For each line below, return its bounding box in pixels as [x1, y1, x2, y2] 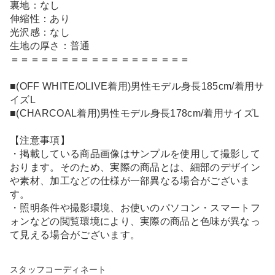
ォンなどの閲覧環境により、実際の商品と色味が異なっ [10, 216, 261, 227]
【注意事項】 [10, 135, 70, 146]
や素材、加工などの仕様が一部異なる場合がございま [10, 176, 250, 187]
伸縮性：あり [10, 14, 70, 25]
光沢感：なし [10, 27, 70, 38]
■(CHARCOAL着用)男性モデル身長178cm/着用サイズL [10, 108, 260, 119]
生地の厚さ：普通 [10, 41, 90, 52]
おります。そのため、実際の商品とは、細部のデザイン [10, 162, 261, 173]
